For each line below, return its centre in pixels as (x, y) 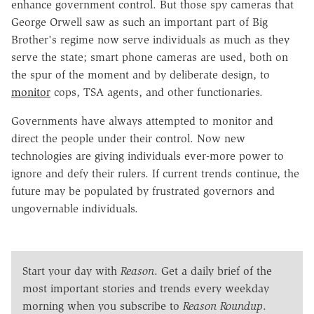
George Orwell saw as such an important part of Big (139, 22)
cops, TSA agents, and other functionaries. (157, 92)
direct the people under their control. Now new (128, 138)
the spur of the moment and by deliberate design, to (141, 74)
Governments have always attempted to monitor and (142, 121)
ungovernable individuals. (75, 208)
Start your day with (71, 271)
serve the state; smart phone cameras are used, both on (150, 57)
